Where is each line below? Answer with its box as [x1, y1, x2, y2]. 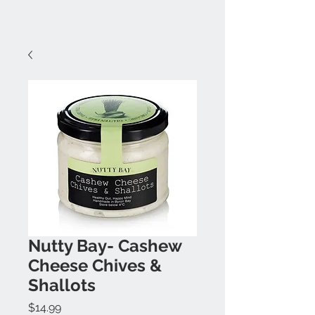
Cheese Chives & [28, 255, 162, 276]
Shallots [28, 275, 96, 295]
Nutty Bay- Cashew [28, 236, 181, 256]
